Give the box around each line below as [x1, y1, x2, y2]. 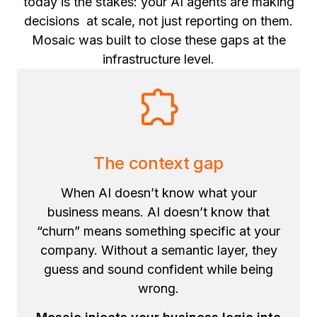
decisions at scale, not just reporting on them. [24, 13, 293, 29]
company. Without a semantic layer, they [40, 243, 277, 258]
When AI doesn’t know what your [60, 185, 257, 201]
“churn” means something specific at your [37, 224, 280, 239]
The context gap [93, 153, 224, 174]
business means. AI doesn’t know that [47, 204, 270, 220]
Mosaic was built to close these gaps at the [31, 33, 286, 48]
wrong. [138, 281, 179, 296]
